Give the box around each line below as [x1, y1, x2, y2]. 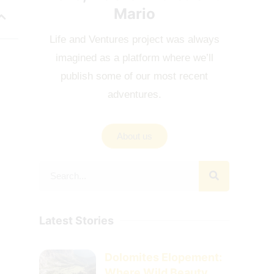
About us [116, 130, 152, 141]
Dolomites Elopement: [105, 250, 223, 264]
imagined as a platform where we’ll [55, 51, 213, 64]
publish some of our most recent [61, 70, 209, 82]
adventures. [107, 88, 161, 100]
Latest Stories [39, 213, 114, 227]
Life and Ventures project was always [49, 33, 220, 45]
